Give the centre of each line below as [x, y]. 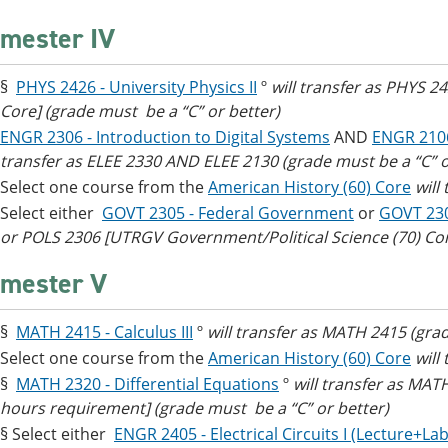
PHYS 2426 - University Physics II [136, 87]
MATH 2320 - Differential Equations [147, 384]
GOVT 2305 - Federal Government [228, 213]
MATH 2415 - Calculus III [104, 332]
